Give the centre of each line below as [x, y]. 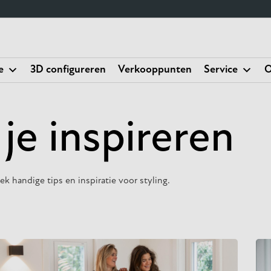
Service [221, 70]
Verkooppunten [155, 70]
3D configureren [68, 70]
